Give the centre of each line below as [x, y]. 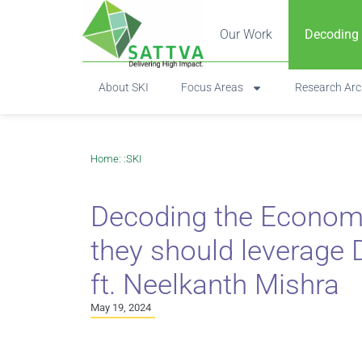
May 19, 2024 [121, 307]
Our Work [246, 34]
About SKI [124, 87]
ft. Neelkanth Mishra [215, 284]
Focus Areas [212, 87]
